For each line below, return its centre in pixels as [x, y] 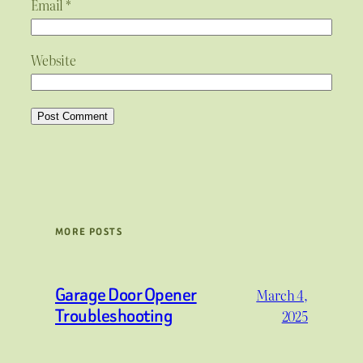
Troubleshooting [114, 315]
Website [53, 60]
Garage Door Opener [126, 294]
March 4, [282, 295]
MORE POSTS [89, 231]
